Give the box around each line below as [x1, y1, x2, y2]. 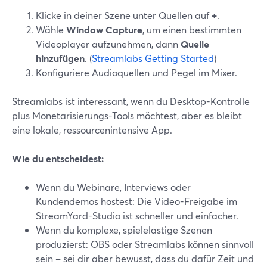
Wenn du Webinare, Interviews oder [36, 181, 191, 193]
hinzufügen [36, 52, 85, 64]
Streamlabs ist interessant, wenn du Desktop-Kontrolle [12, 95, 250, 107]
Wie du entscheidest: [12, 152, 104, 164]
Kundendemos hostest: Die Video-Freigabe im [36, 195, 237, 207]
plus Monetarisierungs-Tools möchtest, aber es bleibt [12, 109, 242, 122]
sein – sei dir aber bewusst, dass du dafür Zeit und [36, 252, 254, 265]
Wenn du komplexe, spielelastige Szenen [36, 223, 212, 236]
